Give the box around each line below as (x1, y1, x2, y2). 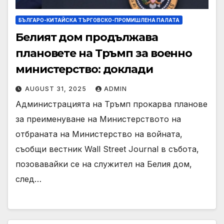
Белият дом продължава (15, 30, 158, 44)
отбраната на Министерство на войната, (15, 128, 182, 139)
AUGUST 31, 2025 (25, 84, 88, 92)
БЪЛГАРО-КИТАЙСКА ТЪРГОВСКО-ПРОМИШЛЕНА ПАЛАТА (18, 16, 179, 23)
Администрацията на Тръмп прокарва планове (15, 98, 207, 109)
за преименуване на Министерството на (15, 113, 181, 124)
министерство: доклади (15, 62, 153, 76)
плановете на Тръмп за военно (15, 46, 192, 60)
